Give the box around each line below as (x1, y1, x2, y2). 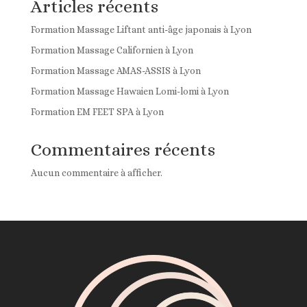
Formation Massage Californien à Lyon (30, 44, 193, 56)
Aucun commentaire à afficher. (30, 167, 162, 178)
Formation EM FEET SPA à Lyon (30, 106, 164, 117)
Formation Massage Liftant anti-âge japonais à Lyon (30, 23, 251, 35)
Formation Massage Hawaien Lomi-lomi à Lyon (30, 85, 229, 97)
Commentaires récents (30, 138, 215, 160)
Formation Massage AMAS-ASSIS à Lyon (30, 64, 201, 76)
